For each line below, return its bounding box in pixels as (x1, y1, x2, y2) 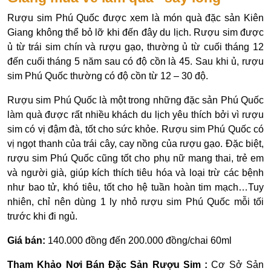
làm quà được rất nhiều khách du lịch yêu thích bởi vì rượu (7, 109, 264, 120)
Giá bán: (7, 235, 48, 246)
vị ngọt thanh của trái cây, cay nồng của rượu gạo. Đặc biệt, (7, 138, 264, 149)
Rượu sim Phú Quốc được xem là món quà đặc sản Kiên (7, 12, 264, 23)
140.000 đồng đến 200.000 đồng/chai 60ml (48, 235, 232, 246)
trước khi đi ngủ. (7, 211, 77, 221)
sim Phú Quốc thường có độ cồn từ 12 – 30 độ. (7, 70, 208, 81)
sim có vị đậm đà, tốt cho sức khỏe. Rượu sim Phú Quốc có (7, 123, 264, 134)
